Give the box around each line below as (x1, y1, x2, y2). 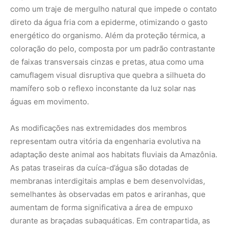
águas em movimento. (10, 96, 89, 106)
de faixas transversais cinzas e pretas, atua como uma (10, 56, 204, 67)
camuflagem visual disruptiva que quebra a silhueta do (10, 70, 206, 80)
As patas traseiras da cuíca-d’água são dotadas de (10, 162, 189, 173)
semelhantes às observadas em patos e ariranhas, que (10, 189, 206, 199)
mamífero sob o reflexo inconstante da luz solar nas (10, 83, 196, 93)
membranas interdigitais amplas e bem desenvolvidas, (10, 176, 205, 186)
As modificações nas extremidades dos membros (10, 123, 187, 133)
